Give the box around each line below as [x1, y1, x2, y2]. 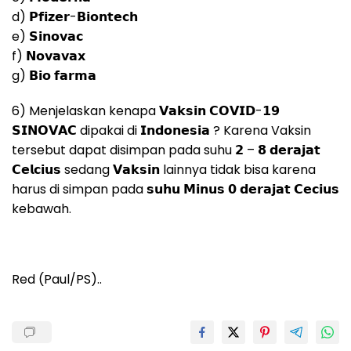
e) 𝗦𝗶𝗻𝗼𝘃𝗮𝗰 [12, 27, 83, 46]
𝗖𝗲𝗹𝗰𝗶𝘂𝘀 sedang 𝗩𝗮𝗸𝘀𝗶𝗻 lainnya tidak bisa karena [12, 161, 316, 179]
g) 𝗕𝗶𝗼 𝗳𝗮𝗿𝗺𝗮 [12, 67, 96, 85]
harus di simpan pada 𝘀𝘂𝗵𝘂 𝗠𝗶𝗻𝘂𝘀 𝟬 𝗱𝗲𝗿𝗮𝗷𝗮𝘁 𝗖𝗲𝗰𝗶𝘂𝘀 [12, 180, 339, 199]
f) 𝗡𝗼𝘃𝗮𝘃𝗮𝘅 [12, 47, 85, 66]
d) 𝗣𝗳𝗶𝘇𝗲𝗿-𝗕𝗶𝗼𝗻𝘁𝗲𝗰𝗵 [12, 8, 138, 27]
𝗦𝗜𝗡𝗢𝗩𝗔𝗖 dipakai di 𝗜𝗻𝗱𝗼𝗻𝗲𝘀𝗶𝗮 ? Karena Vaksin [12, 121, 311, 140]
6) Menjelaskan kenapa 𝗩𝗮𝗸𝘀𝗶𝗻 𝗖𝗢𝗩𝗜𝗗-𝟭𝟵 [12, 102, 280, 121]
